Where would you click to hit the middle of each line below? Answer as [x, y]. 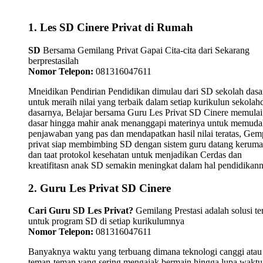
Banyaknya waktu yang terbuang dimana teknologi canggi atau [145, 252]
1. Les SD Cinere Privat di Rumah [111, 28]
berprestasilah [53, 60]
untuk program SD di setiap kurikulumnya [106, 221]
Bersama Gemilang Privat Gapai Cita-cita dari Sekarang [145, 50]
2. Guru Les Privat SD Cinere [100, 188]
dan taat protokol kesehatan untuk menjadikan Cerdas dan [135, 154]
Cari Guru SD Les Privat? [81, 211]
